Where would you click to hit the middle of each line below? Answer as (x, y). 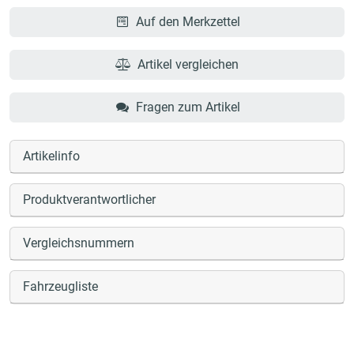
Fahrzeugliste (60, 286)
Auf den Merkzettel (188, 21)
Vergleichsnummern (79, 243)
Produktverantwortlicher (89, 199)
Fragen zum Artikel (188, 107)
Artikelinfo (51, 156)
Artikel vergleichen (188, 64)
